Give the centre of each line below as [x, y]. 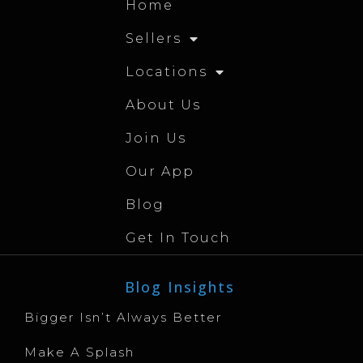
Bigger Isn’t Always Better [123, 318]
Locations [167, 72]
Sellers [154, 39]
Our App [160, 172]
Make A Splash [79, 352]
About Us [163, 105]
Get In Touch [178, 238]
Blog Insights [179, 287]
